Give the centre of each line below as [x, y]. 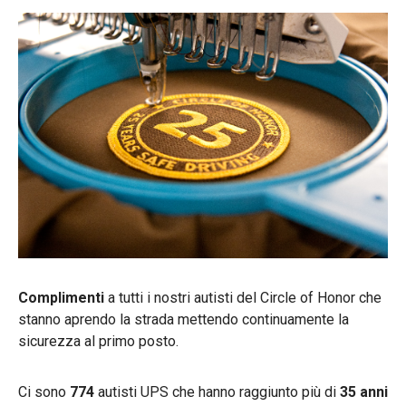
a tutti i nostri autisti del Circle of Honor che [245, 297]
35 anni [364, 391]
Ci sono [44, 391]
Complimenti [63, 297]
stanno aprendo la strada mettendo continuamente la [184, 319]
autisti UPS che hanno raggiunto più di [217, 391]
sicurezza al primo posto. [100, 341]
